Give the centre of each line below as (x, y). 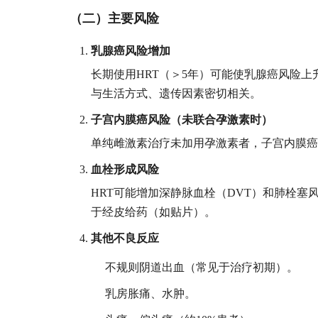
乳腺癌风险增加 (131, 50)
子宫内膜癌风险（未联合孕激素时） (182, 119)
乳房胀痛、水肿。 (151, 294)
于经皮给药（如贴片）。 (154, 212)
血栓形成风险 (125, 169)
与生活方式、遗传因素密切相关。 (176, 93)
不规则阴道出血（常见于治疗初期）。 (202, 267)
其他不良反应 (125, 238)
